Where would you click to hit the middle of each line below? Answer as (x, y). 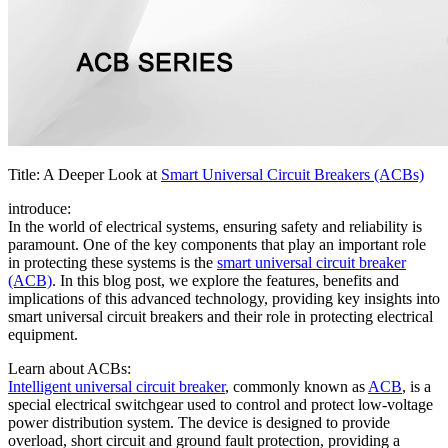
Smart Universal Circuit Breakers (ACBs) (292, 174)
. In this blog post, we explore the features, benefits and (225, 280)
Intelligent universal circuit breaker (116, 386)
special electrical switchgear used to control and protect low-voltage (220, 404)
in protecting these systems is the (112, 262)
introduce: (39, 208)
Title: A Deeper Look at (84, 174)
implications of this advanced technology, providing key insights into (224, 298)
